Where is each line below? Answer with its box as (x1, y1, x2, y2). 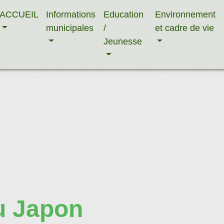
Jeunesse (103, 36, 142, 46)
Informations (46, 9, 95, 19)
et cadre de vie (154, 22, 214, 33)
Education (103, 9, 144, 19)
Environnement (154, 9, 215, 19)
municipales (46, 22, 93, 33)
